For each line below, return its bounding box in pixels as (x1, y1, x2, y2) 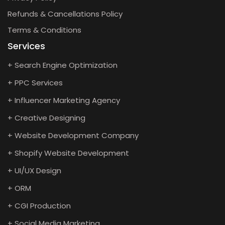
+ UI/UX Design (8, 165, 61, 176)
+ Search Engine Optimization (8, 60, 118, 70)
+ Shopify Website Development (8, 148, 129, 158)
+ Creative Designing (8, 113, 85, 123)
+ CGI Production (8, 200, 71, 211)
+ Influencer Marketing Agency (8, 95, 120, 105)
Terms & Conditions (8, 25, 81, 35)
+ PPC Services (8, 77, 63, 88)
